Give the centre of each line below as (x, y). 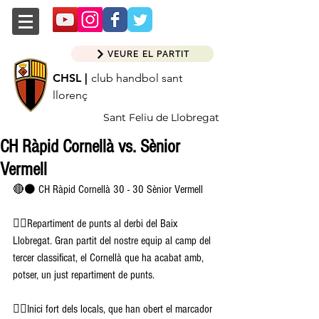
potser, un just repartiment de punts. (85, 275)
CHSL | (70, 78)
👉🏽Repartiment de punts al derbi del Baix (96, 224)
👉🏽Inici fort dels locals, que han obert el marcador (114, 309)
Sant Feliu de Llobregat (161, 117)
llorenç (70, 95)
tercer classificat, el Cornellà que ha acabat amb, (110, 258)
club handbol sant (137, 78)
